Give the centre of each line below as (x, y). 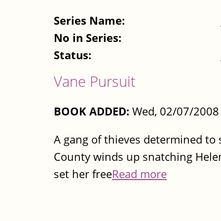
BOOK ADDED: (92, 111)
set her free (83, 174)
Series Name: (91, 21)
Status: (74, 55)
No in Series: (89, 38)
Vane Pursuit (95, 81)
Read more (139, 174)
